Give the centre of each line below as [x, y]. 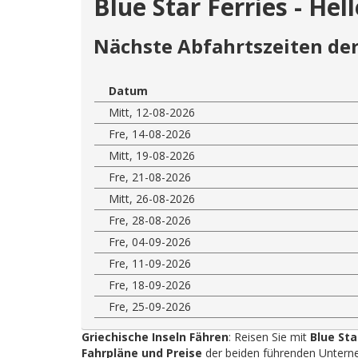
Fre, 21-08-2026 [150, 177]
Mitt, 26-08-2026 [152, 198]
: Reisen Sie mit [269, 336]
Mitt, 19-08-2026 [152, 155]
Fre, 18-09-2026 [150, 284]
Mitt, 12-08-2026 [152, 112]
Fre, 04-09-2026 [150, 241]
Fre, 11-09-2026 [150, 263]
